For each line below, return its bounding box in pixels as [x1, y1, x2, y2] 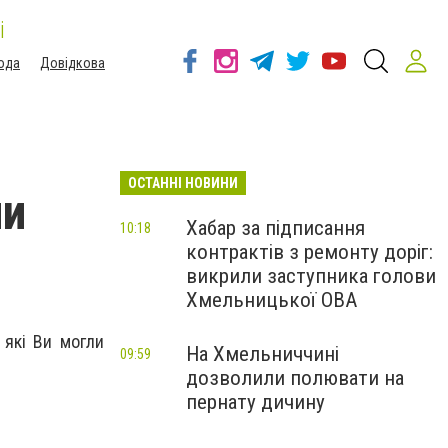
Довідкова [40, 55, 105, 71]
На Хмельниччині [186, 342, 339, 366]
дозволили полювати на [186, 366, 404, 390]
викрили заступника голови [186, 264, 436, 288]
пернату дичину [186, 390, 325, 414]
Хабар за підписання [186, 216, 365, 240]
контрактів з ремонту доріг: [186, 240, 433, 264]
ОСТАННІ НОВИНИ [128, 175, 238, 191]
